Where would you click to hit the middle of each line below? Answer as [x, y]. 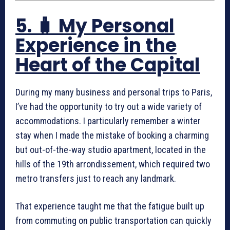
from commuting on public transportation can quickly [113, 221]
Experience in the [96, 45]
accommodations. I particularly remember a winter [108, 121]
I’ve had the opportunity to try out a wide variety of [109, 107]
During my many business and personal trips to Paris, [114, 92]
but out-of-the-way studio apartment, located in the [111, 150]
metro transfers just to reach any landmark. [96, 178]
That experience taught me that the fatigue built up [110, 206]
